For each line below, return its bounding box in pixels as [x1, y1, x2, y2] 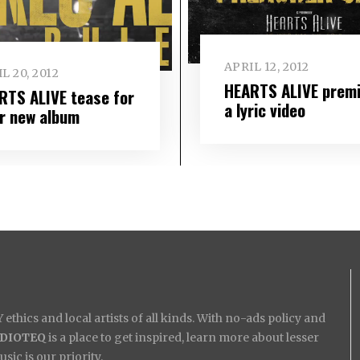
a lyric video [223, 96, 305, 122]
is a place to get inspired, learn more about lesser [46, 329, 319, 345]
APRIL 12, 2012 [223, 59, 309, 74]
